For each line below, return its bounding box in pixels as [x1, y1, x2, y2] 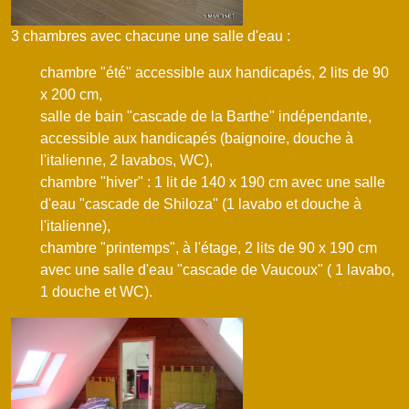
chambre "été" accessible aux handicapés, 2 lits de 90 [40, 65, 389, 81]
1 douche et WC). [40, 284, 152, 300]
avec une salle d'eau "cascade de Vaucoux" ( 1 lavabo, [40, 262, 394, 278]
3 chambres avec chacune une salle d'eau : [11, 28, 290, 45]
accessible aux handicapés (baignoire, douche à [40, 131, 353, 147]
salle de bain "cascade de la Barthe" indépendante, [40, 109, 372, 125]
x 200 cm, [40, 87, 102, 103]
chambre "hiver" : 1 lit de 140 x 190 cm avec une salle [40, 174, 385, 191]
